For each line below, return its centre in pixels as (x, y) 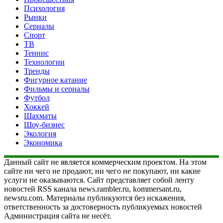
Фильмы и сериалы (57, 89)
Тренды (37, 71)
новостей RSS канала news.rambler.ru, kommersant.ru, (93, 189)
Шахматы (40, 115)
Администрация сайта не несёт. (58, 216)
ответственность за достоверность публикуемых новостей (103, 207)
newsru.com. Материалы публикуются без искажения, (95, 198)
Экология (40, 133)
